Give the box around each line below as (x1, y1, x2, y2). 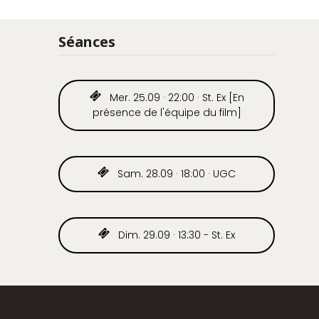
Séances (58, 31, 115, 51)
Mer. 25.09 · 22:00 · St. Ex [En (106, 90, 244, 105)
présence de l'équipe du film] (92, 105, 241, 120)
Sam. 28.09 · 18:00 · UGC (115, 166, 236, 181)
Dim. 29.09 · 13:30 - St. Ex (115, 227, 235, 242)
